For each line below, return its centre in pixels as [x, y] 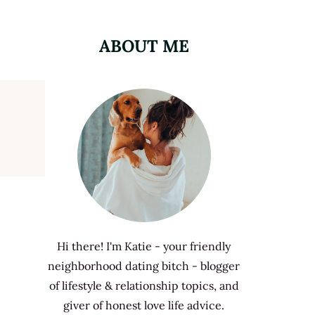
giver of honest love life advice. [144, 305]
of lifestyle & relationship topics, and [144, 285]
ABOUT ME [144, 46]
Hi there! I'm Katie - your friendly [144, 246]
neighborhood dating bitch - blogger [144, 265]
